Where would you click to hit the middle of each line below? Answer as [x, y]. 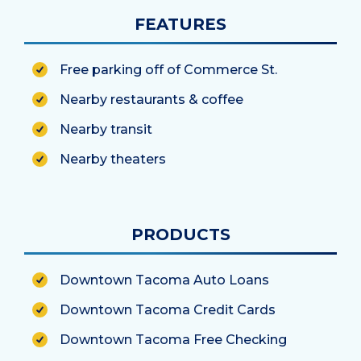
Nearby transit [106, 129]
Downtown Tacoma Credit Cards [168, 309]
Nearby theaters [113, 159]
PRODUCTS [180, 234]
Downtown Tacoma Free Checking [173, 339]
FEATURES [180, 24]
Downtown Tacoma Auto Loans [164, 280]
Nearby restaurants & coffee [151, 99]
